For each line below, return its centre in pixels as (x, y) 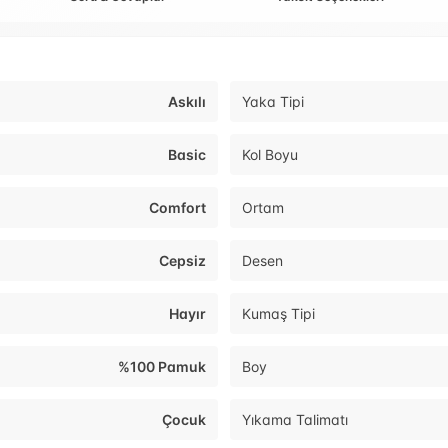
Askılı (187, 102)
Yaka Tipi (273, 102)
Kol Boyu (270, 155)
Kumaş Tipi (278, 314)
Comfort (177, 208)
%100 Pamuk (162, 367)
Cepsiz (182, 261)
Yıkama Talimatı (295, 420)
